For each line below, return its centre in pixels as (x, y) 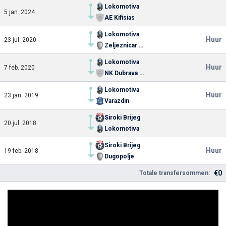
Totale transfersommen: (175, 173)
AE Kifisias (120, 18)
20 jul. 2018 (20, 123)
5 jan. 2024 (19, 12)
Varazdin (117, 101)
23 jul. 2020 (20, 40)
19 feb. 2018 (21, 151)
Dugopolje (119, 156)
